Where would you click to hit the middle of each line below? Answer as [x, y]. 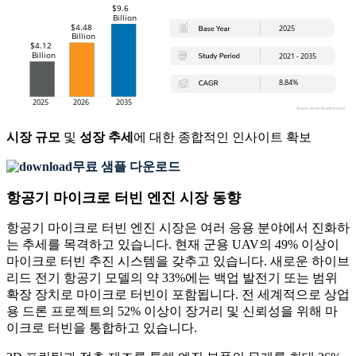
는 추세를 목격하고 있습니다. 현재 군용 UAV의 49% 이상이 [173, 245]
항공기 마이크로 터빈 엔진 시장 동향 [124, 198]
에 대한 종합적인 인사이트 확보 [222, 137]
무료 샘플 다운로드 [126, 167]
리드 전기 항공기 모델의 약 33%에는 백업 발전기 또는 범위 [172, 278]
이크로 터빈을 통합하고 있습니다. [102, 328]
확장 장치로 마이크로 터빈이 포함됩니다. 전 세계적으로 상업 [178, 295]
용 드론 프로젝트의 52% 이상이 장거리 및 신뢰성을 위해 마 [172, 311]
